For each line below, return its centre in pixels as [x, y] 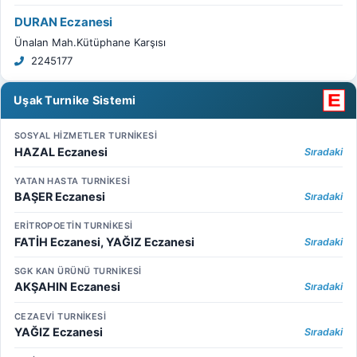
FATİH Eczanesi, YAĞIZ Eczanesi [104, 241]
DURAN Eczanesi [63, 22]
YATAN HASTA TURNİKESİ [72, 180]
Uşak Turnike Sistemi [75, 100]
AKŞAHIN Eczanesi [67, 287]
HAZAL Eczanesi [61, 151]
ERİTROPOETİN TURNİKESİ [73, 226]
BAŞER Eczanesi [59, 197]
